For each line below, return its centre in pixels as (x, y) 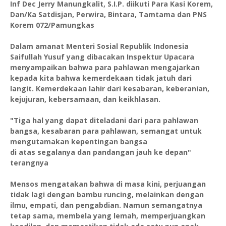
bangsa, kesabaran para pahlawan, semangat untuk (107, 131)
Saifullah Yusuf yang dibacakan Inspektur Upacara (102, 57)
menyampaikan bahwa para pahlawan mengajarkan (105, 68)
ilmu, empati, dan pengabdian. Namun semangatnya (106, 205)
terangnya (29, 163)
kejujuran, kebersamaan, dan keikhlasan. (85, 99)
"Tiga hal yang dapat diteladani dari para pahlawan (104, 121)
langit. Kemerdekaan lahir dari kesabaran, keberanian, (110, 89)
